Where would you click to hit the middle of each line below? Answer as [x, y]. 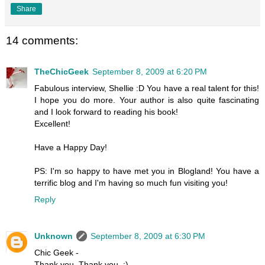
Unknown [54, 236]
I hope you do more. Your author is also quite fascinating [147, 100]
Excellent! [52, 123]
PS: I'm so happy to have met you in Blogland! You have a [147, 171]
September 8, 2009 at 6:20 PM [150, 71]
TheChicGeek [62, 71]
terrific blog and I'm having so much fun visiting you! [131, 182]
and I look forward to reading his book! [106, 112]
